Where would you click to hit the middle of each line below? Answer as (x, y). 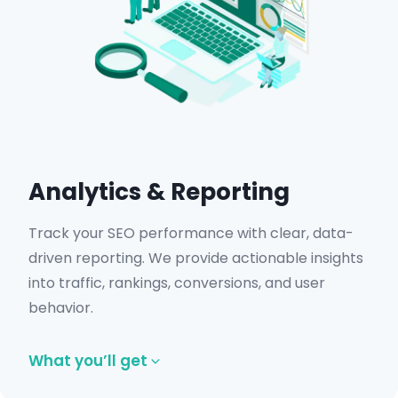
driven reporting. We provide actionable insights (196, 258)
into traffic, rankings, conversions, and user (177, 283)
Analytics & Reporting (159, 192)
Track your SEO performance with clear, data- (191, 233)
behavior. (61, 308)
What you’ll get (88, 361)
